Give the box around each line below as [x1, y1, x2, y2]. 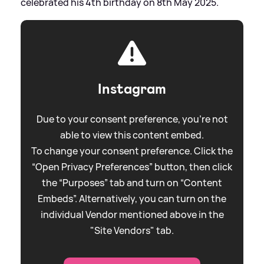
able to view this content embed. [60, 128, 204, 141]
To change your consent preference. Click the [31, 144, 233, 157]
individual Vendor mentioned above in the [40, 207, 224, 221]
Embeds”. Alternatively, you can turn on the [38, 192, 226, 205]
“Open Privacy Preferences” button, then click [32, 160, 232, 173]
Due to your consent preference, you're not [36, 112, 228, 126]
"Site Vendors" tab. [90, 223, 174, 237]
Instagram [98, 79, 166, 98]
